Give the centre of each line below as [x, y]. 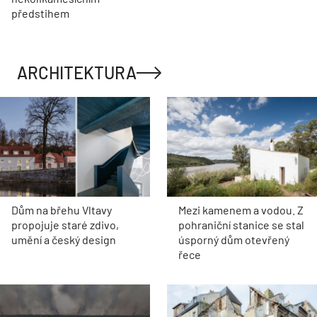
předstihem [40, 13]
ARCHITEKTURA [77, 73]
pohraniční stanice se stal [241, 225]
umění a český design [64, 240]
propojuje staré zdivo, [65, 225]
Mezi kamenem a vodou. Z [241, 210]
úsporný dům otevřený [234, 240]
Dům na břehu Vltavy [62, 210]
